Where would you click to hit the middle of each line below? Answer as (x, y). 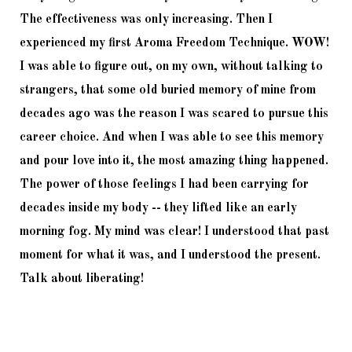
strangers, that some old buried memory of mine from (168, 90)
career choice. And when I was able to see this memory (172, 137)
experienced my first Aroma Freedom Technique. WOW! (174, 43)
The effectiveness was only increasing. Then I (146, 19)
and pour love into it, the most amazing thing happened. (174, 161)
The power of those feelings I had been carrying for (164, 184)
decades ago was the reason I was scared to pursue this (174, 114)
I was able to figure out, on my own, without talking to (171, 66)
